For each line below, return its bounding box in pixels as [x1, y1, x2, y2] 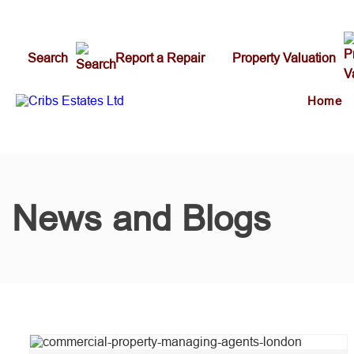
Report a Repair [115, 51, 205, 65]
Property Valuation [232, 51, 336, 65]
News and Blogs [12, 198, 271, 239]
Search [28, 51, 68, 65]
